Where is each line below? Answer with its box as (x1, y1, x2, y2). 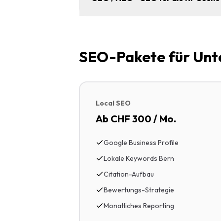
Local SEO (96, 99, 131, 108)
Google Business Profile (104, 138, 179, 147)
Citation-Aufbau (104, 170, 154, 179)
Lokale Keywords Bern (104, 154, 174, 163)
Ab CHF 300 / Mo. (96, 112, 176, 125)
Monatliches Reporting (104, 201, 174, 210)
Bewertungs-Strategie (104, 185, 174, 194)
